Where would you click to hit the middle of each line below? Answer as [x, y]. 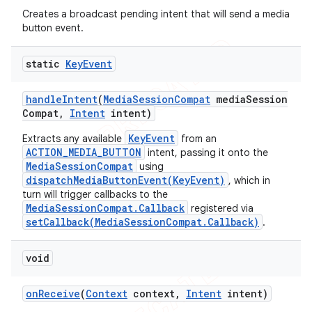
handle [44, 99]
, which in [249, 180]
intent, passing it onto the [206, 153]
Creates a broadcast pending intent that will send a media [156, 14]
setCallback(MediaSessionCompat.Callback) [142, 222]
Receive [59, 294]
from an [197, 139]
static [46, 64]
